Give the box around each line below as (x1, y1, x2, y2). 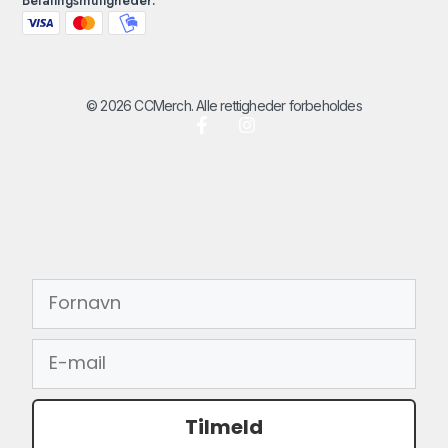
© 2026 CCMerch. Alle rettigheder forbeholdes (86, 97, 362, 115)
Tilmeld (185, 413, 263, 442)
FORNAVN (31, 279, 120, 305)
